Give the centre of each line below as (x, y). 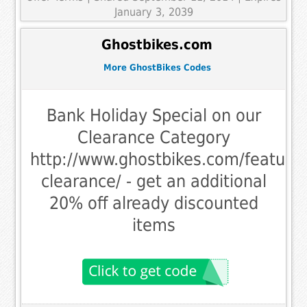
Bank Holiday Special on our (153, 115)
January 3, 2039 (153, 12)
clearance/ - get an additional (153, 181)
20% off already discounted (153, 203)
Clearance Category (153, 137)
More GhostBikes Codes (157, 68)
